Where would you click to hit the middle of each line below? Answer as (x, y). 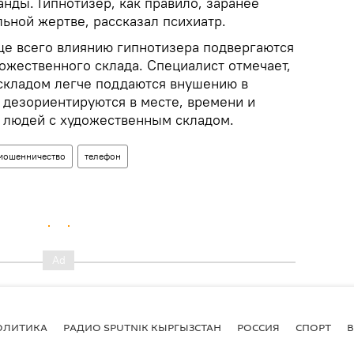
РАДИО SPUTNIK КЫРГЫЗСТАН (142, 327)
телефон (103, 156)
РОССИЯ (258, 327)
